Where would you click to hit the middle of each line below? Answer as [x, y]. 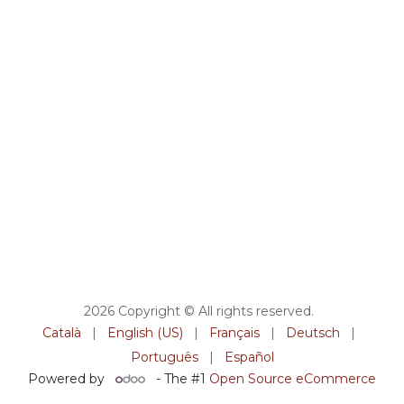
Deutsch [312, 333]
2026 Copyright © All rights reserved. [198, 312]
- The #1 [180, 379]
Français [234, 333]
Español [249, 358]
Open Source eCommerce [292, 379]
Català [61, 333]
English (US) [145, 333]
